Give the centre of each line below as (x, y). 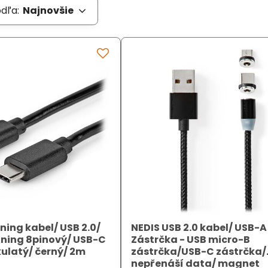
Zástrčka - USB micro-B (191, 240)
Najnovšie (48, 10)
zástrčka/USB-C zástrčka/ (199, 252)
